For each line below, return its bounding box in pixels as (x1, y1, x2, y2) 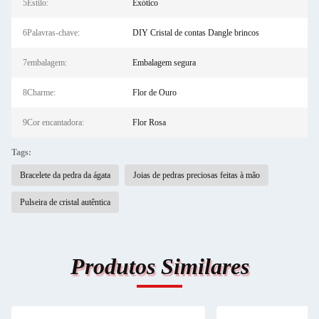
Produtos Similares (70, 253, 249, 279)
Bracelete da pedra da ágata (20, 170, 110, 180)
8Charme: (23, 88, 56, 98)
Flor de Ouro (132, 88, 177, 98)
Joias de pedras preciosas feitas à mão (133, 170, 260, 180)
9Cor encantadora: (23, 117, 84, 127)
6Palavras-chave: (23, 28, 80, 38)
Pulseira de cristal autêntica (20, 197, 110, 207)
